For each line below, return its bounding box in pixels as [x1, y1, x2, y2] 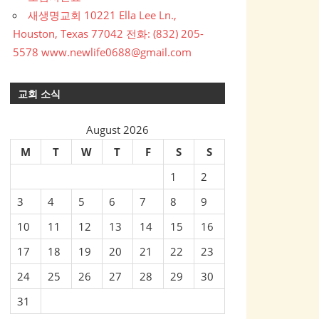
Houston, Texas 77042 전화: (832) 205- [13, 26, 204, 41]
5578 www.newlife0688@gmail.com [13, 45, 192, 60]
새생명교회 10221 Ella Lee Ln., [28, 8, 177, 23]
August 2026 [85, 122, 149, 137]
